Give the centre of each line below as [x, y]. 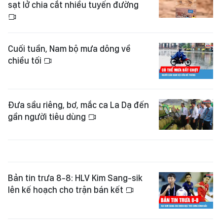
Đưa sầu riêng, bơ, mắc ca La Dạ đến [78, 105]
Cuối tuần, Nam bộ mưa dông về [69, 48]
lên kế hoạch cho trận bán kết [67, 190]
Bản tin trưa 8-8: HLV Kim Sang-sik [75, 178]
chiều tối [26, 60]
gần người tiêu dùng [48, 117]
